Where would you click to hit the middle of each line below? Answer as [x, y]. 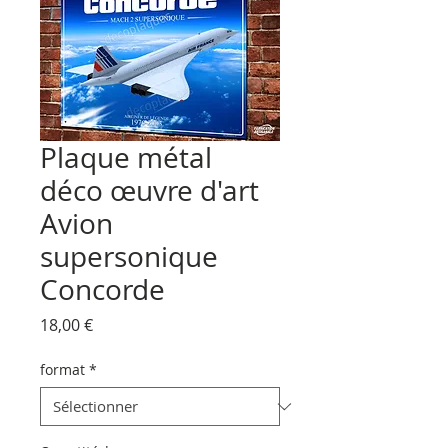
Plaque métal [126, 157]
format [62, 369]
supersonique [129, 256]
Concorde [102, 289]
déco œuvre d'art [149, 190]
